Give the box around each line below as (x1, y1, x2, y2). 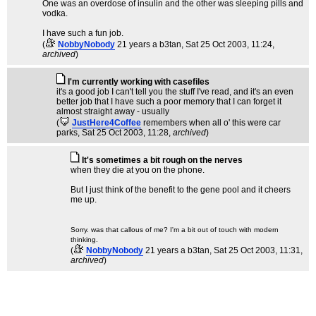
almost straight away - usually (56, 107, 169, 116)
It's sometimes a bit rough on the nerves (82, 155, 243, 165)
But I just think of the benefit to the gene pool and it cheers (71, 185, 291, 195)
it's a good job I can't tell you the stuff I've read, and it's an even (56, 87, 293, 97)
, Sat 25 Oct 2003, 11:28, (78, 128, 173, 138)
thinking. (71, 236, 98, 243)
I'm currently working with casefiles (68, 77, 209, 87)
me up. (71, 195, 97, 205)
